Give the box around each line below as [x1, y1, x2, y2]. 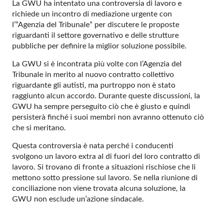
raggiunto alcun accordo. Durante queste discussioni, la [12, 92, 200, 100]
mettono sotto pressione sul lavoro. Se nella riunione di [12, 174, 198, 182]
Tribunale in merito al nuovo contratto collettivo [12, 71, 174, 79]
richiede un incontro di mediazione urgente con [12, 10, 172, 18]
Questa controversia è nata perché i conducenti [12, 142, 173, 150]
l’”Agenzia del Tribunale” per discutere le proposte [12, 21, 179, 29]
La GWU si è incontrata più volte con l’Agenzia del [12, 60, 182, 68]
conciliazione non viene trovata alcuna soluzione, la [12, 185, 186, 193]
